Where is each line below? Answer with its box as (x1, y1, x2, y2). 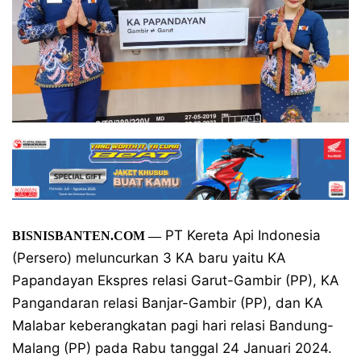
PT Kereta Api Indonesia (161, 227, 321, 243)
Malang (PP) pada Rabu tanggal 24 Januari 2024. (12, 340, 332, 356)
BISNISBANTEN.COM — (12, 229, 161, 243)
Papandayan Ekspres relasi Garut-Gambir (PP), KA (12, 272, 339, 288)
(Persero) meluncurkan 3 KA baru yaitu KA (12, 250, 286, 266)
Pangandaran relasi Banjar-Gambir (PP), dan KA (12, 295, 323, 311)
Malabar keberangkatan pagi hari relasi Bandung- (12, 317, 334, 334)
